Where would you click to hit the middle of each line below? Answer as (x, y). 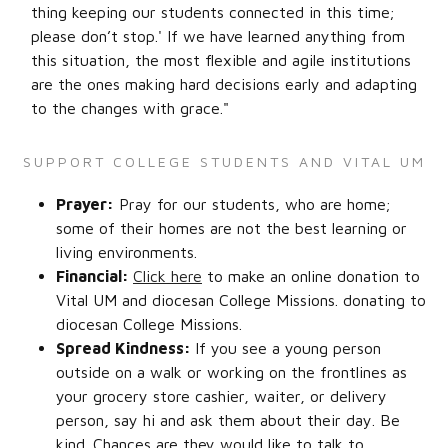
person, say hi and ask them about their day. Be (228, 420)
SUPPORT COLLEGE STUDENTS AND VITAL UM (224, 161)
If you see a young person (288, 348)
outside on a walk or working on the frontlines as (231, 372)
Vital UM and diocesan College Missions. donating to (241, 300)
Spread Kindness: (125, 348)
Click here (167, 276)
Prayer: (85, 204)
